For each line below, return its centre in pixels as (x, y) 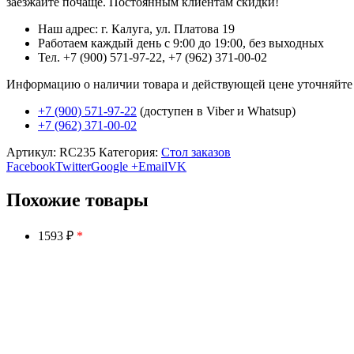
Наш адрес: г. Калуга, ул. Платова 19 (136, 28)
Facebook (31, 166)
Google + (115, 166)
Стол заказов (196, 152)
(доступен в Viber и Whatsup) (216, 111)
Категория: (130, 152)
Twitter (73, 166)
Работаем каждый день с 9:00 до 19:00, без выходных (181, 43)
